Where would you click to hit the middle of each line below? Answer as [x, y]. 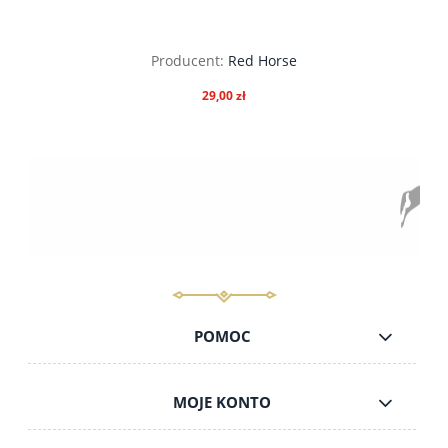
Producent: [187, 61]
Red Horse [262, 61]
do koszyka [224, 217]
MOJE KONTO [222, 403]
